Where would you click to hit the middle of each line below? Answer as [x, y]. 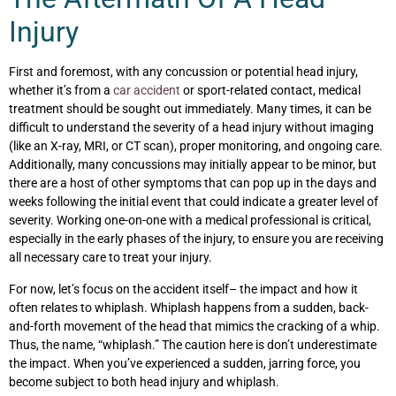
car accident [147, 91]
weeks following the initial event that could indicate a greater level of [194, 202]
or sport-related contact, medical [270, 91]
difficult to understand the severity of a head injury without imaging [191, 128]
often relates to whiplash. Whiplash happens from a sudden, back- [189, 307]
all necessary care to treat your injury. [110, 258]
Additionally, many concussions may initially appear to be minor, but [193, 165]
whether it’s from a [61, 91]
